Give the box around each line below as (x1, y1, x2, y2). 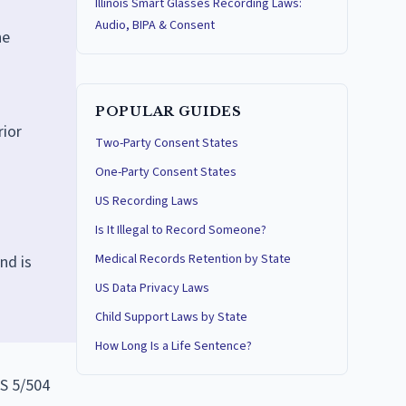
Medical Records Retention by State (95, 250, 291, 268)
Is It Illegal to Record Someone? (95, 221, 266, 239)
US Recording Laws (95, 192, 198, 210)
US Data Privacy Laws (95, 279, 209, 297)
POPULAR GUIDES (95, 103, 242, 120)
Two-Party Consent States (95, 134, 238, 152)
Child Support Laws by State (95, 308, 247, 326)
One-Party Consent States (95, 163, 237, 181)
